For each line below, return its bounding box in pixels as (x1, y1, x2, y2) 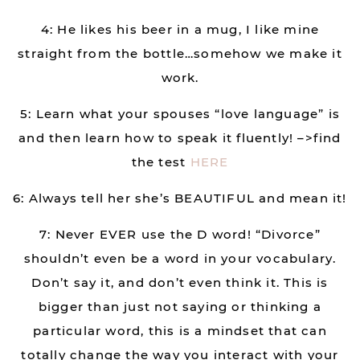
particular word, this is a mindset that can (33, 323, 327, 338)
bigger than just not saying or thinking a (38, 299, 322, 314)
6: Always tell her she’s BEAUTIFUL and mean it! (13, 190, 347, 206)
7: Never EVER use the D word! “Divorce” (39, 227, 321, 242)
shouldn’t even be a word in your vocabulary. (23, 251, 337, 266)
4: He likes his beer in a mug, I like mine (40, 22, 320, 37)
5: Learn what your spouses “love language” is (19, 106, 340, 121)
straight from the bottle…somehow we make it (18, 46, 342, 61)
